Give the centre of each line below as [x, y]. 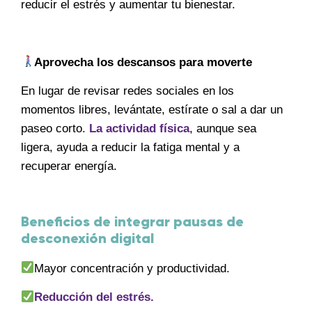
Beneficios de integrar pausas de [132, 223]
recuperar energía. [69, 166]
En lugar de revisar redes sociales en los [127, 91]
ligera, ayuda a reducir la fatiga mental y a [130, 148]
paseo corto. [55, 129]
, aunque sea [223, 129]
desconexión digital [87, 239]
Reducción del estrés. [94, 297]
